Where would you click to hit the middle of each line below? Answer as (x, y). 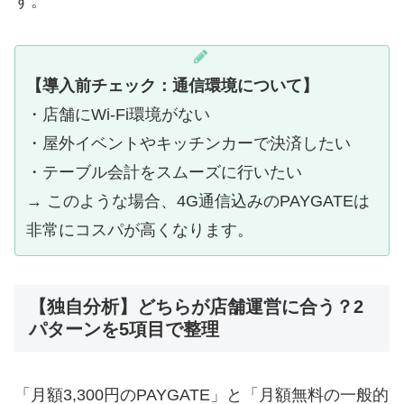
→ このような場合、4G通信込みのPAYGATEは (198, 201)
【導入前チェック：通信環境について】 (172, 85)
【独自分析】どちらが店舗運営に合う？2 (196, 307)
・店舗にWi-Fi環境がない (118, 114)
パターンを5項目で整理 (124, 330)
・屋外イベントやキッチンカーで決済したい (188, 143)
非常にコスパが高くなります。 (140, 230)
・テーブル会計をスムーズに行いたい (164, 172)
